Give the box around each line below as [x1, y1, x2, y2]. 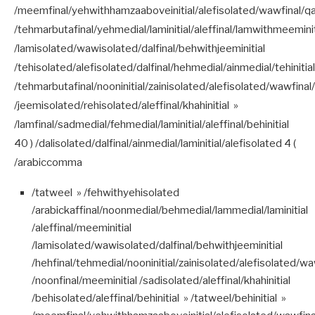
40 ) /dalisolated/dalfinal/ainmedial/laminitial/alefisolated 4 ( [14, 136, 296, 150]
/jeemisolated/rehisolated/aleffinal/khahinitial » [14, 98, 238, 112]
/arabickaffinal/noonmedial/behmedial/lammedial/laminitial [32, 203, 308, 217]
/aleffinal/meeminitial [32, 221, 131, 234]
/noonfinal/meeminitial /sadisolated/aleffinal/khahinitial [32, 274, 290, 287]
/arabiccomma [14, 155, 82, 169]
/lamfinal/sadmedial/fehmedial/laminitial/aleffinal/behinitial [14, 117, 289, 131]
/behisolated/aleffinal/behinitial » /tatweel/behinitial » [32, 291, 286, 304]
